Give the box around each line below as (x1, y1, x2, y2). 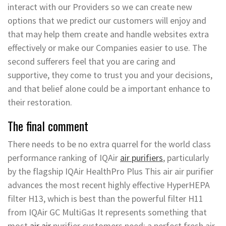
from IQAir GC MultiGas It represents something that (8, 206, 207, 218)
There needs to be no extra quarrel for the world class (8, 138, 211, 150)
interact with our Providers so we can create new (8, 1, 192, 13)
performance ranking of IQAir (8, 152, 120, 163)
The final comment (8, 117, 88, 135)
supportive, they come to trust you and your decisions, (8, 69, 212, 81)
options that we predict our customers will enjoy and (8, 15, 206, 26)
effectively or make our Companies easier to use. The (8, 42, 207, 53)
